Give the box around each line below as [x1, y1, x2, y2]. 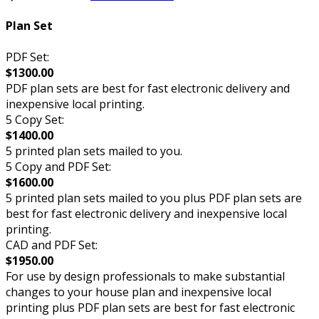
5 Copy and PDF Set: [6, 158, 111, 174]
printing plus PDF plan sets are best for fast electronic [6, 299, 295, 315]
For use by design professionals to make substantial [6, 268, 285, 284]
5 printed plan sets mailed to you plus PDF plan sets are [6, 189, 302, 206]
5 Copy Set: [6, 111, 64, 127]
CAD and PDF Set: [6, 236, 98, 253]
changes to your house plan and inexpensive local [6, 283, 271, 300]
